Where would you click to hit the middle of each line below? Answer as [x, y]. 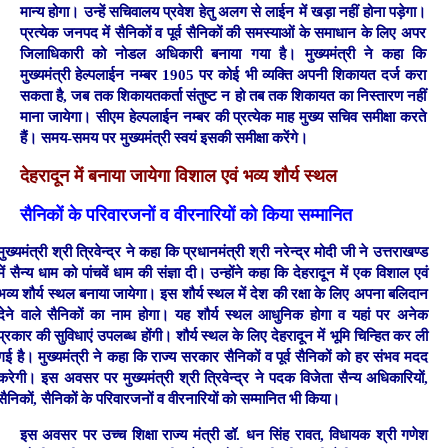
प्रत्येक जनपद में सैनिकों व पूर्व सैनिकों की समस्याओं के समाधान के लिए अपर [223, 33]
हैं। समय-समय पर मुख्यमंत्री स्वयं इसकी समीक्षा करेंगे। [164, 138]
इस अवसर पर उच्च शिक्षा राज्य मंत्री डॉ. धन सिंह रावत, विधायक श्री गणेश [224, 434]
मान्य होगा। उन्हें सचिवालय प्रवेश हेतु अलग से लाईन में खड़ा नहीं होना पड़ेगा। [223, 12]
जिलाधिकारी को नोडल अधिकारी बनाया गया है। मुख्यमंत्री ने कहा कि [223, 54]
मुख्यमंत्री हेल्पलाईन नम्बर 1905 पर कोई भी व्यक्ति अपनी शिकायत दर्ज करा [223, 75]
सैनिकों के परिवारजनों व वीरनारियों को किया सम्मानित [186, 214]
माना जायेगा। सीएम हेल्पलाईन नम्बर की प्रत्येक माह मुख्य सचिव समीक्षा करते [223, 117]
